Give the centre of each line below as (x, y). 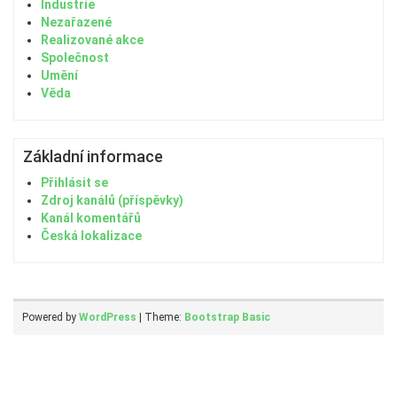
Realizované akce (92, 39)
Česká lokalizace (91, 235)
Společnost (75, 57)
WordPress (108, 317)
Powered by (51, 317)
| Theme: (160, 317)
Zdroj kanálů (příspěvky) (112, 200)
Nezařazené (76, 22)
